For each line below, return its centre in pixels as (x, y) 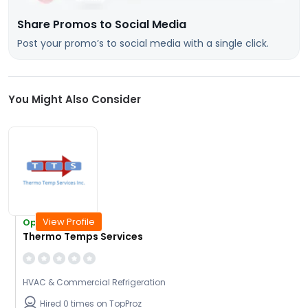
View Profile (68, 222)
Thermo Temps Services (83, 237)
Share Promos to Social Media (102, 25)
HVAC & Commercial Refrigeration (94, 283)
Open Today (52, 223)
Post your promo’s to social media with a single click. (143, 44)
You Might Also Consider (75, 100)
